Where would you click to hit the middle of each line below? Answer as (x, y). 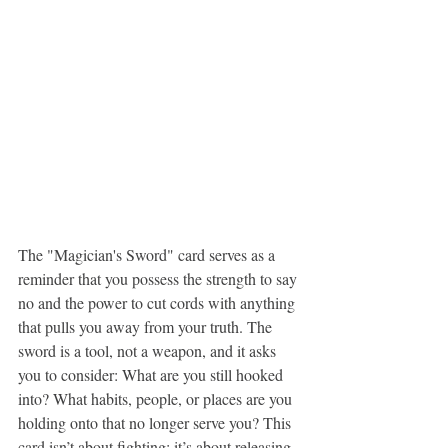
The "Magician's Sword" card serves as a (148, 254)
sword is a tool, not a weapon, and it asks (149, 350)
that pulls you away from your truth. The (147, 326)
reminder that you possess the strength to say (159, 278)
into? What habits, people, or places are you (157, 398)
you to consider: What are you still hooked (152, 374)
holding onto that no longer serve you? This (156, 422)
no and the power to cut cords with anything (158, 302)
